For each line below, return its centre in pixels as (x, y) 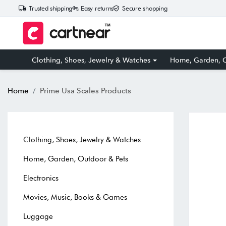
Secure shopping (145, 8)
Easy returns (97, 8)
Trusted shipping (50, 8)
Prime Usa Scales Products (86, 90)
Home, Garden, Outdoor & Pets (76, 159)
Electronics (41, 178)
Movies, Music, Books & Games (75, 197)
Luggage (38, 216)
